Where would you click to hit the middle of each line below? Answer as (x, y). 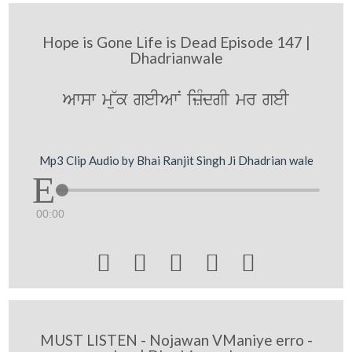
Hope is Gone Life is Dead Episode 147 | (176, 42)
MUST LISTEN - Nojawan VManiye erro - (176, 339)
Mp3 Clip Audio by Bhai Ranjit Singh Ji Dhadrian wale (176, 160)
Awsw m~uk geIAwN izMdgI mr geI (176, 100)
